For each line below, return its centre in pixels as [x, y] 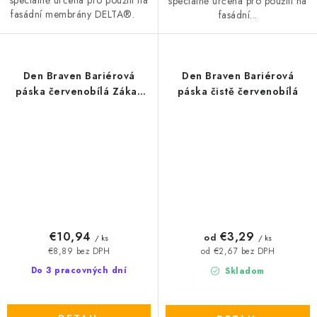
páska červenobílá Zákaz [79, 91]
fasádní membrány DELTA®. [79, 14]
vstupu [79, 106]
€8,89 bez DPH [79, 251]
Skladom [243, 271]
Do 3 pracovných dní [79, 271]
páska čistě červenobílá [238, 91]
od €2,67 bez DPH [238, 252]
